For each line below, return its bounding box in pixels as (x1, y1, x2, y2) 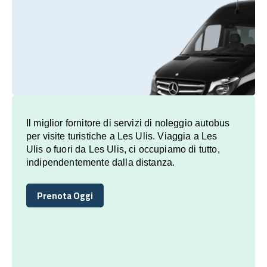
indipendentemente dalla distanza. (26, 157, 175, 167)
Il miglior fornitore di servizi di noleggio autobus (26, 117, 230, 128)
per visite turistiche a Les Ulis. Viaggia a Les (26, 131, 218, 141)
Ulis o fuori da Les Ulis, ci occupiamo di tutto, (26, 144, 220, 154)
